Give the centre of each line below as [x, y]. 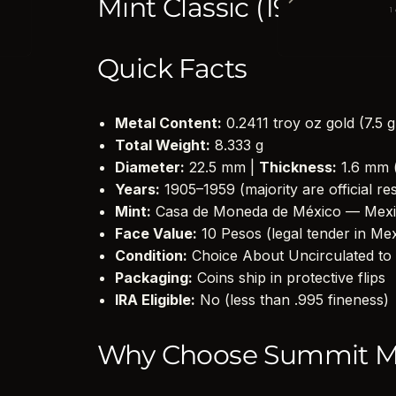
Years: [137, 190]
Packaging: [154, 278]
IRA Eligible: [155, 300]
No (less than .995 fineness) [292, 300]
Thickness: [298, 168]
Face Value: [156, 234]
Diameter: [150, 168]
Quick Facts [172, 69]
